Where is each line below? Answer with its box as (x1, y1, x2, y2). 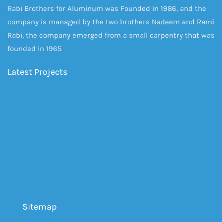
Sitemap (22, 201, 57, 212)
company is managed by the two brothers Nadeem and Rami (7, 17, 214, 26)
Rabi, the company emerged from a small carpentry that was (7, 31, 215, 40)
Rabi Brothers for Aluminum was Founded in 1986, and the (7, 4, 206, 13)
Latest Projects (7, 66, 67, 77)
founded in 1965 (7, 44, 61, 53)
